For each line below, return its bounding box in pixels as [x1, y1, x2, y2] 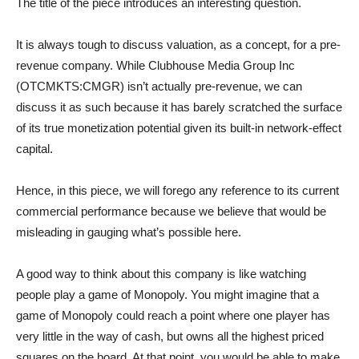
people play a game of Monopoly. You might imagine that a [16, 288, 319, 301]
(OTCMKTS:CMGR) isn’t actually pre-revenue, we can [16, 79, 302, 93]
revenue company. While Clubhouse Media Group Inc [16, 58, 295, 72]
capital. [16, 142, 53, 155]
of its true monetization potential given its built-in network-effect [16, 121, 341, 135]
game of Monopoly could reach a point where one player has [16, 309, 330, 322]
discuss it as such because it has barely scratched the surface [16, 100, 342, 114]
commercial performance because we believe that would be [16, 204, 326, 218]
